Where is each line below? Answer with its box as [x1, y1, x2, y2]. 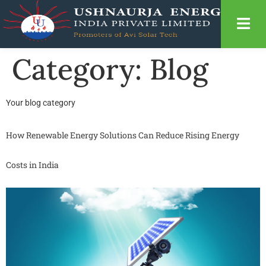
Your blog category [6, 98, 75, 108]
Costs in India [6, 159, 59, 170]
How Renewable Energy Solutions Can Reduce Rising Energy [6, 129, 239, 141]
